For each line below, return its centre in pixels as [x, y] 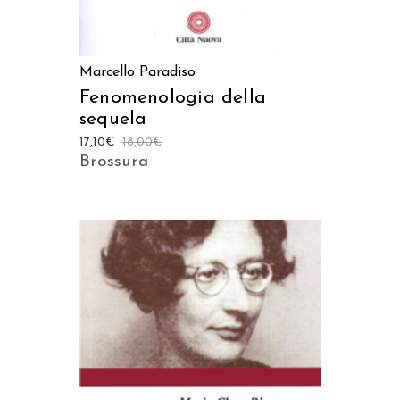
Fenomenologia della [173, 98]
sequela [113, 120]
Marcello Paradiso [137, 73]
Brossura [114, 162]
